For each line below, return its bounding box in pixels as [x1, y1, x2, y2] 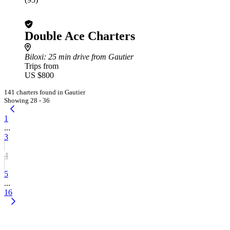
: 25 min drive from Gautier [44, 52, 133, 61]
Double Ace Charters [25, 29, 135, 43]
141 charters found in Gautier [4, 88, 85, 96]
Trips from [25, 62, 59, 70]
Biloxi [25, 52, 44, 61]
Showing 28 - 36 [4, 97, 50, 104]
